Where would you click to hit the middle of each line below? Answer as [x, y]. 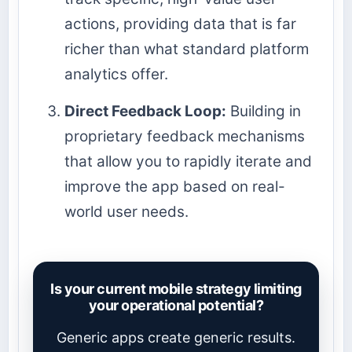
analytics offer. [116, 75]
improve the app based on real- [175, 187]
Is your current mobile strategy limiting [176, 289]
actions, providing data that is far [180, 24]
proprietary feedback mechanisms [185, 137]
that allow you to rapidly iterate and [188, 162]
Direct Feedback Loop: [145, 112]
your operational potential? [176, 306]
